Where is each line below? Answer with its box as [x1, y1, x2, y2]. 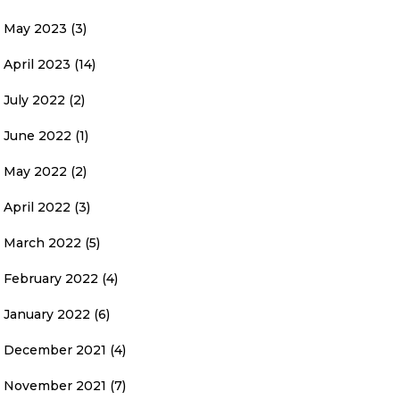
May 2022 [4, 163, 67, 179]
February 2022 [4, 271, 98, 287]
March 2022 [4, 235, 81, 251]
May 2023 [4, 21, 67, 37]
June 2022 [4, 128, 71, 144]
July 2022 [4, 92, 65, 108]
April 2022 [4, 199, 71, 215]
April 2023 [4, 56, 71, 72]
